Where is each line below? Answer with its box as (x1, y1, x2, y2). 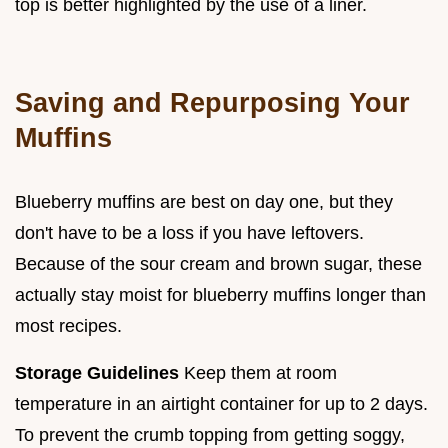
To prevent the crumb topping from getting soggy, (15, 425, 405, 446)
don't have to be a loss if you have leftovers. (15, 223, 364, 244)
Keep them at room (179, 363, 337, 384)
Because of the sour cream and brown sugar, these (15, 254, 422, 275)
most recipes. (15, 316, 122, 337)
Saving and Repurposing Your (15, 87, 410, 119)
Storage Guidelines (15, 363, 179, 384)
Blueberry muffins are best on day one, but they (15, 192, 393, 213)
